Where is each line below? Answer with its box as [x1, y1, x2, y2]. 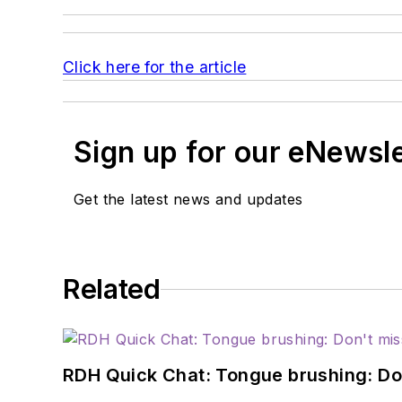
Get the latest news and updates [74, 190, 303, 209]
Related [63, 273, 161, 306]
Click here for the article [63, 57, 247, 77]
